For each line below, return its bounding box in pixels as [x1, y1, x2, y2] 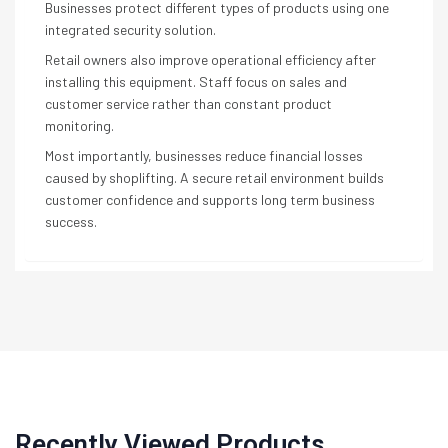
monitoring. [45, 117, 114, 134]
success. [45, 213, 97, 230]
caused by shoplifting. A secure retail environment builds [45, 169, 384, 186]
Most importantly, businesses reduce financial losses [45, 147, 363, 164]
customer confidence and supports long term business [45, 191, 375, 208]
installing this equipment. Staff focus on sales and [45, 73, 347, 90]
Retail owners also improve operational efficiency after [45, 51, 376, 68]
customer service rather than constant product [45, 95, 332, 112]
